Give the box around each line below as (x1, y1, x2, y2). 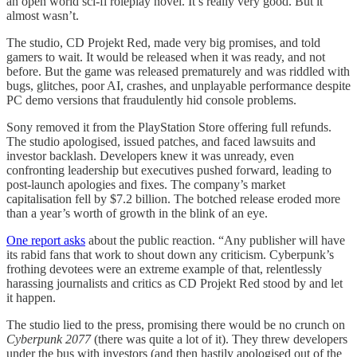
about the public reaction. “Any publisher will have (85, 233, 345, 247)
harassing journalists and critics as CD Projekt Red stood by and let (6, 276, 343, 290)
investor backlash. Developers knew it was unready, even (6, 148, 294, 163)
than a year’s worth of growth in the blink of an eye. (6, 206, 268, 220)
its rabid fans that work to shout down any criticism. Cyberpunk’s (6, 247, 334, 261)
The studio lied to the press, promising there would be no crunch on (6, 317, 345, 331)
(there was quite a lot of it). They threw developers (94, 331, 347, 346)
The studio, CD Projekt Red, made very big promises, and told (6, 35, 320, 49)
